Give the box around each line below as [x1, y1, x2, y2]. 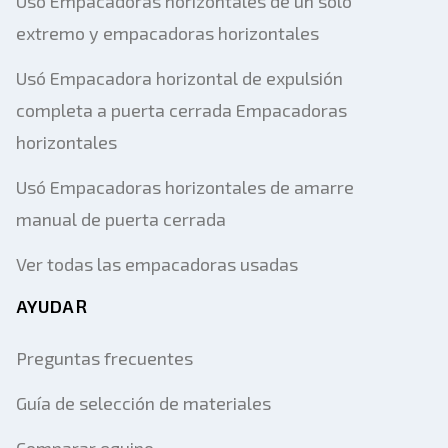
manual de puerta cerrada [16, 208, 226, 230]
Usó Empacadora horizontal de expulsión [16, 67, 343, 89]
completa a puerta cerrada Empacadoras [16, 99, 347, 121]
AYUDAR [16, 295, 87, 317]
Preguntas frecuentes [16, 347, 193, 369]
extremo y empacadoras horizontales [16, 22, 319, 44]
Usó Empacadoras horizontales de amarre [16, 176, 354, 198]
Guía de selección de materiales [16, 392, 271, 414]
